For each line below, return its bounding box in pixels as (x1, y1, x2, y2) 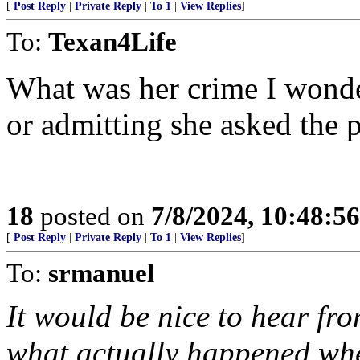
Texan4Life (48, 27, 177, 56)
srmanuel (48, 258, 154, 288)
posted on (34, 201, 151, 231)
